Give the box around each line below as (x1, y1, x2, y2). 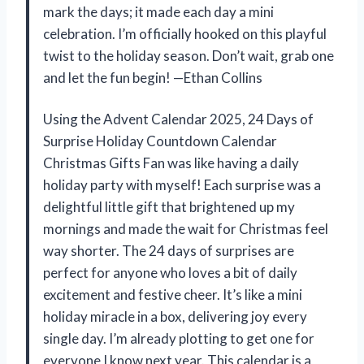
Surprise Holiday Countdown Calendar (43, 132, 277, 149)
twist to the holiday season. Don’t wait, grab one (43, 46, 334, 64)
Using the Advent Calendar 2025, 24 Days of (43, 110, 314, 128)
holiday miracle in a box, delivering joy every (43, 307, 307, 325)
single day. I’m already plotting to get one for (43, 329, 314, 347)
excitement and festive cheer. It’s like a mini (43, 285, 302, 303)
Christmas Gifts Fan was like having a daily (43, 154, 299, 171)
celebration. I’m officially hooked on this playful (43, 24, 327, 42)
